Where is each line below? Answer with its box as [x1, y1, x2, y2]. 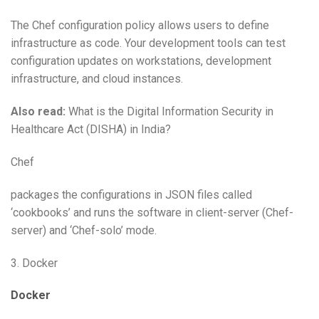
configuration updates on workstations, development [11, 54, 271, 68]
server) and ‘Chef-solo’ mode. [11, 223, 157, 237]
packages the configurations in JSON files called [11, 187, 252, 202]
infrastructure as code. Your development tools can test [11, 36, 286, 51]
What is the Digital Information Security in [66, 105, 273, 119]
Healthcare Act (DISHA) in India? [11, 122, 171, 137]
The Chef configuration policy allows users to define [11, 19, 269, 33]
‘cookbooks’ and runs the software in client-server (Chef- [11, 205, 293, 219]
